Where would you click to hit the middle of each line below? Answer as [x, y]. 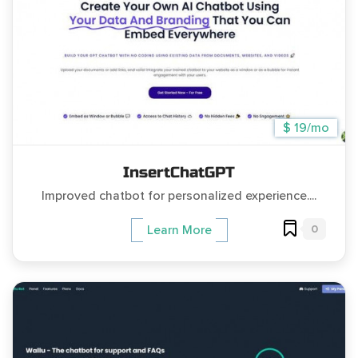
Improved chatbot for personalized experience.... [179, 195]
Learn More [179, 231]
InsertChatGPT [179, 172]
